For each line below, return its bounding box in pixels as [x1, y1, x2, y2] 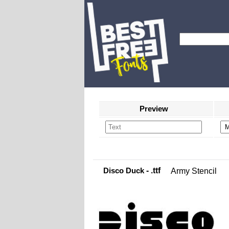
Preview [139, 104, 168, 113]
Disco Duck [103, 166, 144, 175]
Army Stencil [171, 167, 217, 175]
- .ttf [144, 166, 161, 175]
